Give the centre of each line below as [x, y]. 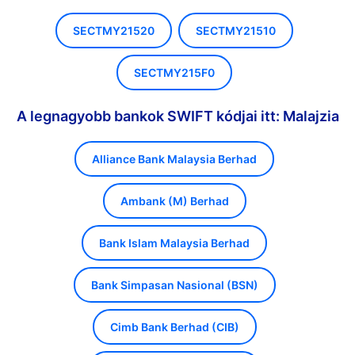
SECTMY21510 [236, 31]
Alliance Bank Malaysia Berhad [174, 159]
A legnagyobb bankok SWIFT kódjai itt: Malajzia [177, 116]
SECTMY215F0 [174, 73]
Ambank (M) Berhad [174, 201]
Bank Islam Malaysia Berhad [174, 243]
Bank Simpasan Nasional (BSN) [174, 285]
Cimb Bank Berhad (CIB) [174, 327]
